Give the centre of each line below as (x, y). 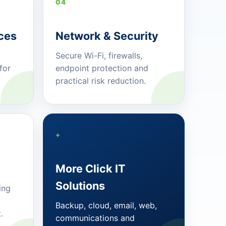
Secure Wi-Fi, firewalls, (99, 56)
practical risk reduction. (100, 81)
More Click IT (90, 169)
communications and (95, 218)
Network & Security (107, 36)
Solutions (80, 186)
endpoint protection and (102, 68)
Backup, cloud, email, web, (106, 206)
